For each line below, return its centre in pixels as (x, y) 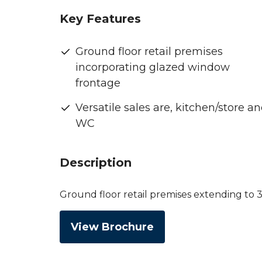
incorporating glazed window (153, 67)
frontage (98, 83)
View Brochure (112, 227)
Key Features (100, 19)
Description (96, 163)
